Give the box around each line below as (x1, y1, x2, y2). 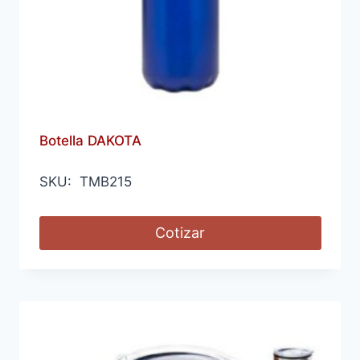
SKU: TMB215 (39, 173, 132, 190)
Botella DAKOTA (39, 132, 141, 149)
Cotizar (155, 223, 205, 241)
